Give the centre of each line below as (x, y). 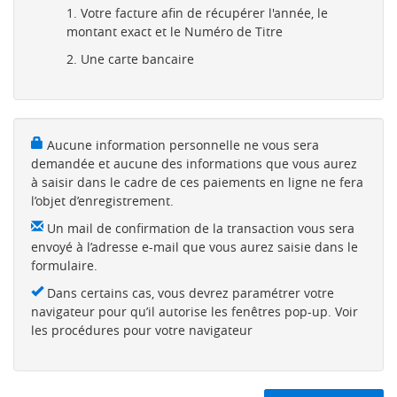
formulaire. (64, 266)
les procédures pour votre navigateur (142, 331)
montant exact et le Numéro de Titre (175, 32)
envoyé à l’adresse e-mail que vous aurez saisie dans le (195, 247)
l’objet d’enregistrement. (102, 201)
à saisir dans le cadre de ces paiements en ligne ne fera (197, 183)
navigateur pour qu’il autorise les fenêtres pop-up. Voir (195, 312)
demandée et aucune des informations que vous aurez (194, 164)
